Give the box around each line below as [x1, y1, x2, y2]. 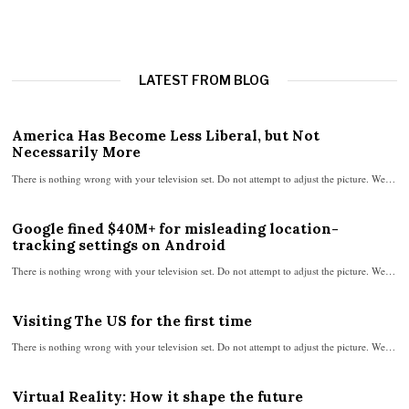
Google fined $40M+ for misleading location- [12, 219, 340, 237]
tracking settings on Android [12, 236, 226, 254]
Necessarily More [12, 143, 142, 162]
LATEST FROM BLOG [139, 72, 270, 89]
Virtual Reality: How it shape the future [12, 387, 304, 405]
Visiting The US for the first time [12, 311, 253, 330]
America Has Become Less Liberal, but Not [12, 127, 320, 145]
